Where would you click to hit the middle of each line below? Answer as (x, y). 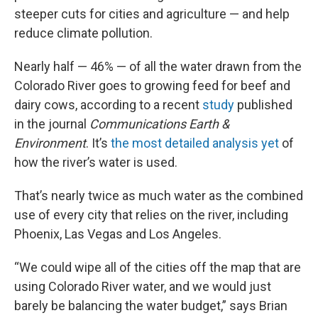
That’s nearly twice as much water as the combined (159, 196)
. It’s (98, 143)
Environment (50, 143)
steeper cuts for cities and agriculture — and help (152, 14)
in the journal (52, 124)
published (263, 105)
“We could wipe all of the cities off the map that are (158, 267)
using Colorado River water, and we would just (143, 286)
